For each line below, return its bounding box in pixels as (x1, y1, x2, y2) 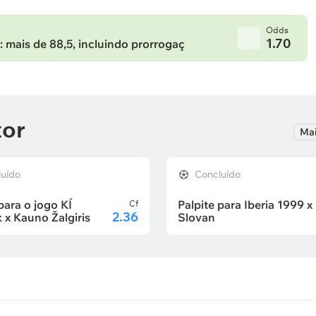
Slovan (178, 210, 215, 224)
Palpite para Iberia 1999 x (178, 197, 312, 212)
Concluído (195, 168, 241, 181)
